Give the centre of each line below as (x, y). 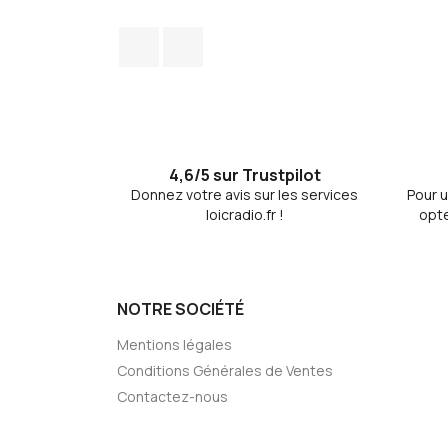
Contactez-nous (172, 396)
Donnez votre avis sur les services (244, 194)
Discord (231, 37)
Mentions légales (174, 344)
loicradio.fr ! (244, 214)
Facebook (196, 37)
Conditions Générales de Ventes (225, 370)
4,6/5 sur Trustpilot (244, 175)
